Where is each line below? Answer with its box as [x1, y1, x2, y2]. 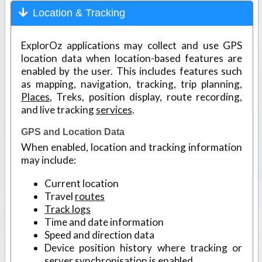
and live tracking [20, 104, 96, 116]
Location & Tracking [32, 6, 125, 19]
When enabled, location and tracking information [20, 141, 243, 154]
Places [20, 91, 50, 104]
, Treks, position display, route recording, [49, 91, 243, 104]
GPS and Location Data [20, 127, 125, 137]
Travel [44, 189, 75, 202]
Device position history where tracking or [44, 241, 243, 254]
